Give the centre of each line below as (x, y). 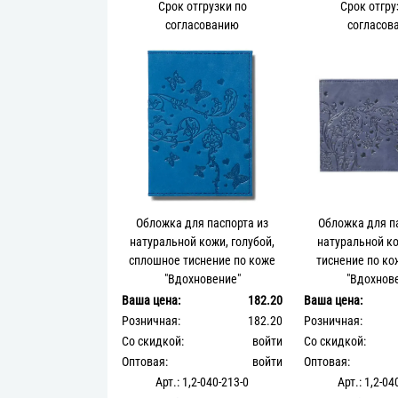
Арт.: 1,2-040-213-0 (203, 382)
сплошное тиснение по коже (203, 260)
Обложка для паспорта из (203, 223)
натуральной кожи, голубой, (203, 242)
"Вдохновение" (202, 279)
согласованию (203, 25)
